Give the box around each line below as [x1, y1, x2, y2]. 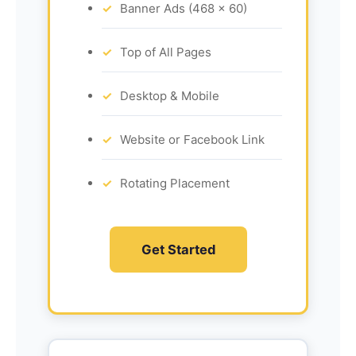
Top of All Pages [120, 44, 211, 60]
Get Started [141, 241, 215, 257]
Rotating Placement [120, 175, 230, 191]
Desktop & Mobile [120, 87, 219, 103]
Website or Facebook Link [120, 131, 265, 147]
